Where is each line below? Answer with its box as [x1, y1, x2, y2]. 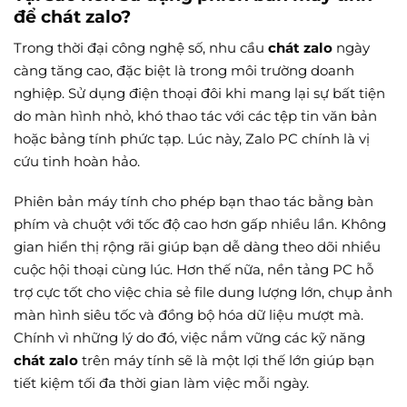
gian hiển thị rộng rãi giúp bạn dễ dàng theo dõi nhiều [14, 238, 381, 256]
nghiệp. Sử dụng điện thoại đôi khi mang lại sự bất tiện [14, 84, 385, 102]
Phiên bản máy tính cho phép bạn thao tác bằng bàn [14, 193, 373, 211]
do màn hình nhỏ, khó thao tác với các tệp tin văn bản [14, 106, 377, 124]
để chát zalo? [14, 5, 131, 28]
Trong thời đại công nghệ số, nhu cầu [14, 38, 268, 56]
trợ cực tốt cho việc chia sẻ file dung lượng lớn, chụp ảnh [14, 283, 392, 302]
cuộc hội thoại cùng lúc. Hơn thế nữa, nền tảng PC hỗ [14, 261, 373, 279]
